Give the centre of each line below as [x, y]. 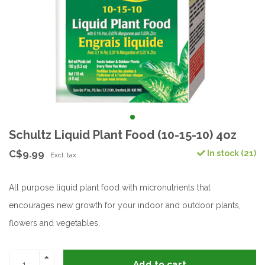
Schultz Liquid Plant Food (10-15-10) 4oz [123, 135]
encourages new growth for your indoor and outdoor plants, [125, 205]
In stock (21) [231, 153]
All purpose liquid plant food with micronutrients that [110, 188]
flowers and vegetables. [54, 223]
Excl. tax [63, 155]
